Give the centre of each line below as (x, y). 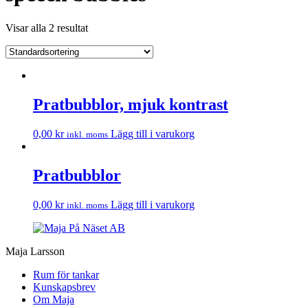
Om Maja (54, 299)
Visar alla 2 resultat (47, 27)
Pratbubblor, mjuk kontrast (131, 104)
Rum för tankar (66, 274)
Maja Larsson (35, 251)
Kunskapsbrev (64, 287)
